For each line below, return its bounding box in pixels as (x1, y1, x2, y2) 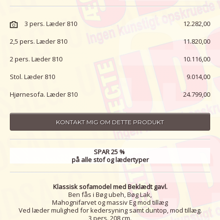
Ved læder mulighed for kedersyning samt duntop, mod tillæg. (18, 205, 202, 215)
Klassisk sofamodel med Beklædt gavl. (53, 182, 167, 191)
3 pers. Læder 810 (25, 19, 77, 28)
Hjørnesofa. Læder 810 (10, 90, 78, 99)
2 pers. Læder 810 (10, 55, 62, 64)
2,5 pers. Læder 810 (10, 37, 67, 46)
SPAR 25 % (94, 147, 126, 157)
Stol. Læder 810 (10, 72, 55, 82)
